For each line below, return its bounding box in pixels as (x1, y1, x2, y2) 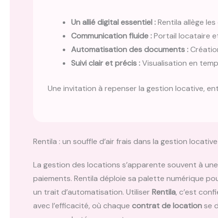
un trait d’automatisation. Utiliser (33, 187, 152, 197)
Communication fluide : (71, 30, 152, 41)
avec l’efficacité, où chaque (33, 200, 132, 211)
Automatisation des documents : (71, 44, 188, 54)
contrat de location (132, 200, 202, 211)
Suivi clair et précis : (71, 57, 140, 68)
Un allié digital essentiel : (71, 17, 156, 27)
